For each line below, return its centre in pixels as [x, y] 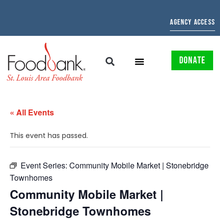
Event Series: [45, 165]
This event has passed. [49, 135]
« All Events [32, 112]
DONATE [192, 61]
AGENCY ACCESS [192, 22]
